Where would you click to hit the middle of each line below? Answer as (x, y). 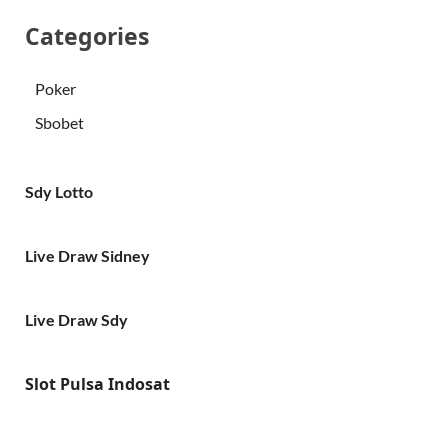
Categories (87, 36)
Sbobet (59, 122)
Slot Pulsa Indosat (97, 383)
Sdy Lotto (59, 191)
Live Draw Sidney (87, 255)
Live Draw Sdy (76, 319)
